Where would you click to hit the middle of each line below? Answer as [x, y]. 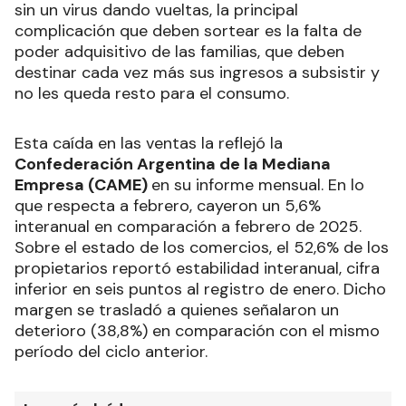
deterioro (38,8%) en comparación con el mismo [197, 331]
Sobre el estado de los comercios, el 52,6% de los [202, 248]
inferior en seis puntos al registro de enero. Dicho [200, 290]
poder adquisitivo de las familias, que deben [179, 52]
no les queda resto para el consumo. [152, 94]
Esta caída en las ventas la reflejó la [149, 144]
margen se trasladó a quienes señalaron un [177, 310]
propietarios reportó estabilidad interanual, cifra [197, 269]
